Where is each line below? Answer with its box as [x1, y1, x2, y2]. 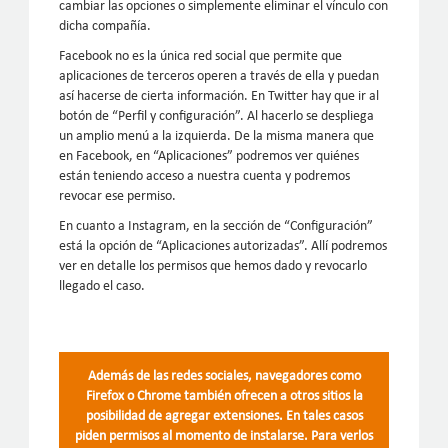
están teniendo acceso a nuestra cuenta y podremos [59, 169, 351, 185]
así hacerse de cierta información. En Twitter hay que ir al [59, 89, 380, 105]
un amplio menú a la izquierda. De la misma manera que [59, 129, 375, 145]
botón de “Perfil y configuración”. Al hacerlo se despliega [59, 109, 375, 125]
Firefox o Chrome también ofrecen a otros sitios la [85, 389, 363, 405]
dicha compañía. [59, 19, 152, 35]
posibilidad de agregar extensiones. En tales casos [85, 409, 363, 425]
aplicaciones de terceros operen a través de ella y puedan [59, 69, 380, 85]
